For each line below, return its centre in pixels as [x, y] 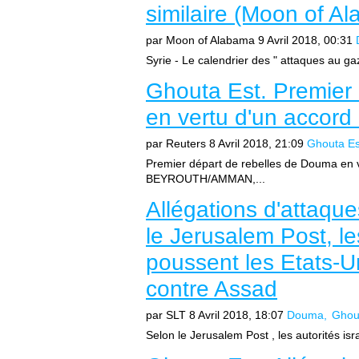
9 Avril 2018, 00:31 [305, 40]
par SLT [166, 315]
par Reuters [176, 143]
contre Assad [212, 289]
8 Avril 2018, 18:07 [236, 315]
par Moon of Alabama [200, 40]
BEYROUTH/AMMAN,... [206, 179]
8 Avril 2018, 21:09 [256, 143]
